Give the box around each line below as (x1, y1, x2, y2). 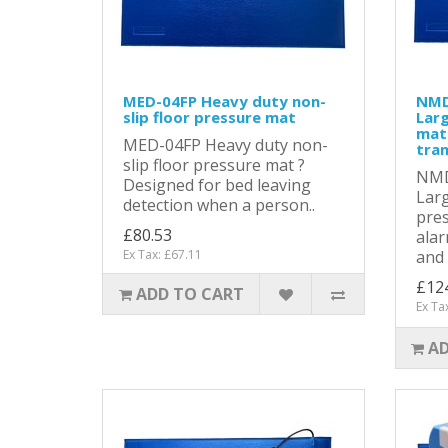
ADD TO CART (135, 282, 244, 305)
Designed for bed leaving (123, 173, 311, 196)
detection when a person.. (123, 193, 315, 216)
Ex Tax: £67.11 (123, 245, 202, 263)
